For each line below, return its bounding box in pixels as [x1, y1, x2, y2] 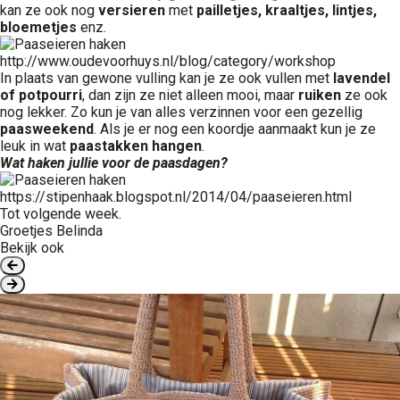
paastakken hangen [70, 137, 202, 154]
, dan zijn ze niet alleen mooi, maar [82, 87, 298, 104]
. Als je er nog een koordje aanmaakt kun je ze [94, 121, 376, 137]
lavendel [333, 70, 390, 87]
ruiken [298, 87, 341, 104]
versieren [98, 2, 165, 19]
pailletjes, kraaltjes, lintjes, [196, 2, 377, 19]
